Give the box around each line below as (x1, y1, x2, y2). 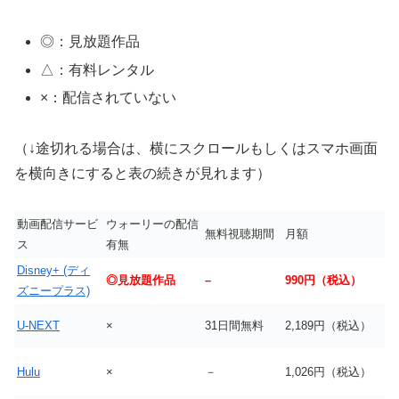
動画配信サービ (17, 217, 98, 232)
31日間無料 (205, 319, 264, 333)
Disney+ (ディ (17, 264, 90, 278)
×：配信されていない (40, 89, 177, 105)
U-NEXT (17, 319, 60, 333)
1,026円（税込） (285, 365, 371, 379)
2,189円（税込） (285, 319, 371, 333)
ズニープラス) (17, 284, 90, 298)
